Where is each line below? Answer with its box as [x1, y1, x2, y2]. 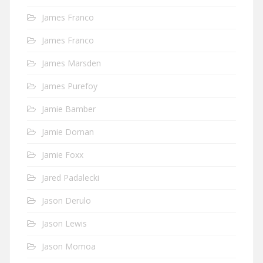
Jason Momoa [42, 240, 96, 252]
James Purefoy [42, 80, 97, 92]
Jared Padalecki [42, 171, 99, 183]
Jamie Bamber [42, 103, 96, 114]
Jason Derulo [42, 194, 91, 206]
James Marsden [42, 57, 101, 69]
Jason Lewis [42, 217, 87, 229]
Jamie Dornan [42, 126, 94, 137]
